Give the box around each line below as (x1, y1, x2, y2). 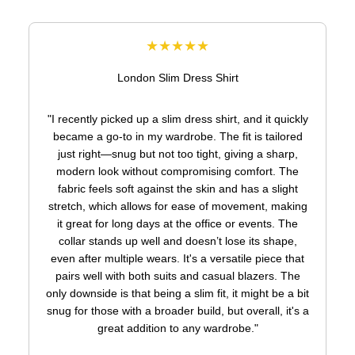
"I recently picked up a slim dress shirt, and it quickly (47, 113, 308, 125)
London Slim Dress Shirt (116, 71, 239, 84)
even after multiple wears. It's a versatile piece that (51, 252, 304, 265)
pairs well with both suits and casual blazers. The (55, 269, 300, 282)
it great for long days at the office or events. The (57, 217, 298, 230)
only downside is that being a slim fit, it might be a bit (46, 287, 309, 300)
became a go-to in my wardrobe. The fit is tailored (52, 130, 303, 143)
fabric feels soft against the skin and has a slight (57, 182, 298, 195)
